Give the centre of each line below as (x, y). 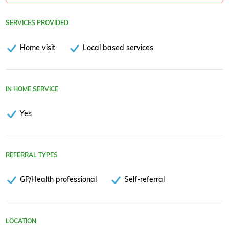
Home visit (38, 47)
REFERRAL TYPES (32, 155)
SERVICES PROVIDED (37, 23)
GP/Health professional (58, 179)
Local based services (118, 47)
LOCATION (21, 221)
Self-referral (145, 179)
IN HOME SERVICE (32, 89)
